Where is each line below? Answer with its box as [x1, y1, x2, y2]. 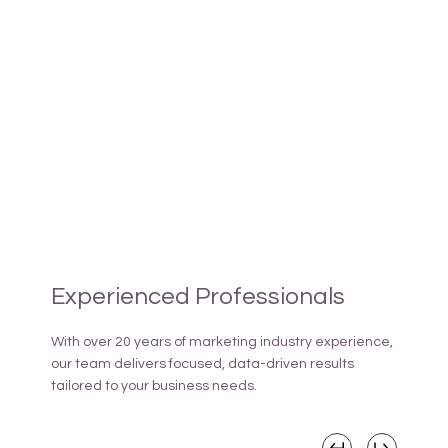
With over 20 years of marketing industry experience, [51, 335, 394, 350]
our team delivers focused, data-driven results [51, 357, 355, 372]
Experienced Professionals [51, 284, 346, 310]
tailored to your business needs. [51, 379, 258, 394]
